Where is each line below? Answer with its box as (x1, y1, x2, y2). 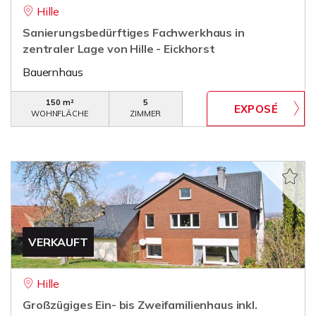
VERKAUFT (28, 235, 88, 249)
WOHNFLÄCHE (31, 109, 89, 119)
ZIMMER (130, 109, 162, 119)
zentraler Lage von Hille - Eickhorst (23, 42, 215, 56)
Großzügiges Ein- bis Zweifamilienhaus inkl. (23, 298, 257, 312)
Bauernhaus (23, 65, 83, 79)
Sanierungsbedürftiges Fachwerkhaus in (23, 25, 245, 39)
